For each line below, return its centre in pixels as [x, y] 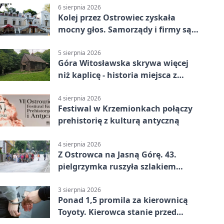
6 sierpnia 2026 [79, 7]
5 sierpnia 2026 [79, 53]
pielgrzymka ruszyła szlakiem [117, 166]
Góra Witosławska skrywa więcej [123, 63]
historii [72, 178]
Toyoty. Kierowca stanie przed [117, 212]
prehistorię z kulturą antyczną [119, 121]
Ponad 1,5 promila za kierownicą [123, 200]
